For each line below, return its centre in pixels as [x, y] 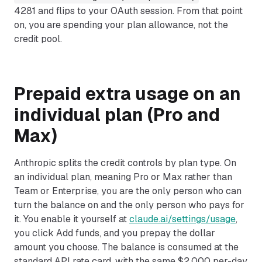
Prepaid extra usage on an [127, 94]
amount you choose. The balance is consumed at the [126, 247]
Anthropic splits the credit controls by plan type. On [125, 163]
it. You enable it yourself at [70, 219]
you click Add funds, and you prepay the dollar [115, 233]
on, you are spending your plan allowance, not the [121, 25]
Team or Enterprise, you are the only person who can [128, 191]
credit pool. [38, 39]
